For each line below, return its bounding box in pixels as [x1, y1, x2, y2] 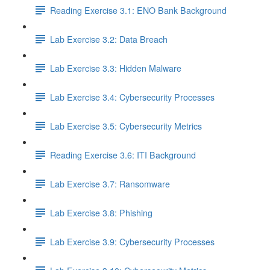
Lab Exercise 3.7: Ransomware [50, 177, 170, 190]
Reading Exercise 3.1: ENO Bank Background [50, 4, 227, 16]
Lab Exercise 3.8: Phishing [50, 206, 152, 219]
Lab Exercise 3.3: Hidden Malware [50, 61, 181, 74]
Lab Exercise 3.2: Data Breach [50, 33, 168, 45]
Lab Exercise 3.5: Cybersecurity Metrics [50, 119, 202, 132]
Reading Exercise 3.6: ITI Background [50, 148, 196, 161]
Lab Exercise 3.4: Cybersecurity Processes [50, 90, 215, 103]
